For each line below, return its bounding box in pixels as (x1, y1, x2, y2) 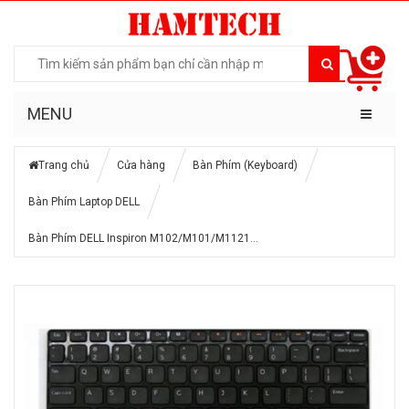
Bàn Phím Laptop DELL (28, 194, 140, 208)
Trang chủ (38, 158, 89, 172)
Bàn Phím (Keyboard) (193, 158, 298, 172)
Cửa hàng (117, 158, 165, 172)
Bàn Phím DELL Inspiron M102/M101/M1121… (28, 231, 258, 245)
